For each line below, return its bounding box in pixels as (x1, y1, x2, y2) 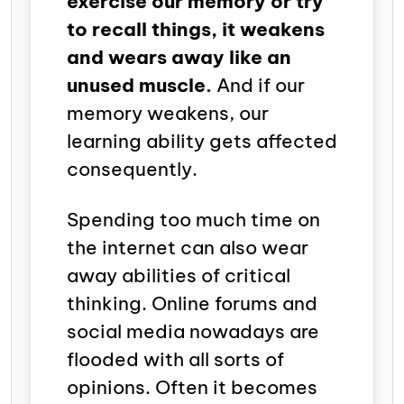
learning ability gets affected (67, 128, 337, 153)
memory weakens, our (67, 100, 269, 125)
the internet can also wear (67, 234, 308, 260)
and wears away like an (67, 44, 291, 69)
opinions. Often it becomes (67, 374, 317, 399)
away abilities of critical (67, 262, 290, 288)
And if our (212, 72, 305, 97)
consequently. (67, 156, 197, 181)
